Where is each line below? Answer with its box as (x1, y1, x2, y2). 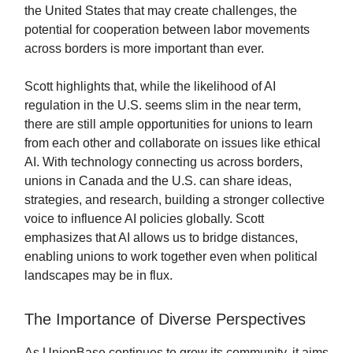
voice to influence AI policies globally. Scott (24, 211, 264, 225)
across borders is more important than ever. (24, 41, 264, 55)
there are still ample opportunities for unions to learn (24, 117, 313, 131)
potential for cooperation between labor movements (24, 22, 310, 36)
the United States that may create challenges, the (24, 3, 297, 17)
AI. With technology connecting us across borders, (24, 154, 303, 169)
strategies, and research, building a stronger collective (24, 192, 325, 206)
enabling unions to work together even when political (24, 249, 318, 263)
